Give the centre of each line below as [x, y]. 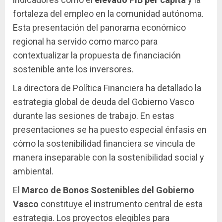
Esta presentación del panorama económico [99, 27]
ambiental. [33, 171]
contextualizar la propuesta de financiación [97, 55]
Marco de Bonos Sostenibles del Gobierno [108, 190]
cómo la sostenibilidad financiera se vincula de [104, 143]
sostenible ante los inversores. [73, 69]
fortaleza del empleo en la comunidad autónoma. [108, 13]
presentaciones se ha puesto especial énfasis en [110, 129]
